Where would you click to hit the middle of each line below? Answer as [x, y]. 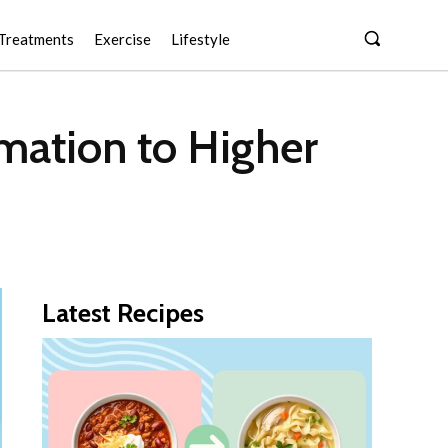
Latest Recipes [123, 313]
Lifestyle [201, 39]
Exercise [123, 39]
